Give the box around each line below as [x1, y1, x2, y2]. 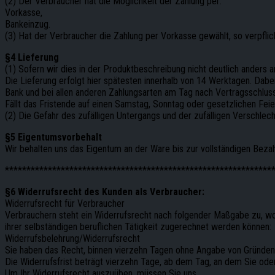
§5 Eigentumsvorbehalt [5, 131, 102, 143]
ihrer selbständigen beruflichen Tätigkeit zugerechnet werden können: [5, 220, 271, 233]
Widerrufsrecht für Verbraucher [5, 197, 125, 209]
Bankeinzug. [5, 18, 50, 30]
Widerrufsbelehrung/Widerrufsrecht [5, 232, 140, 244]
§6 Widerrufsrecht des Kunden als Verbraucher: [5, 185, 204, 198]
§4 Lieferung [5, 51, 59, 63]
